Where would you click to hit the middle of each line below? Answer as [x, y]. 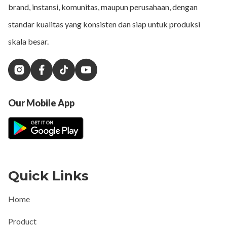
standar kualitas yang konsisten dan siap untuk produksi [104, 24]
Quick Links [48, 176]
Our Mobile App [41, 103]
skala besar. [28, 41]
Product [22, 221]
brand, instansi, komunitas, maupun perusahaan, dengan [103, 7]
